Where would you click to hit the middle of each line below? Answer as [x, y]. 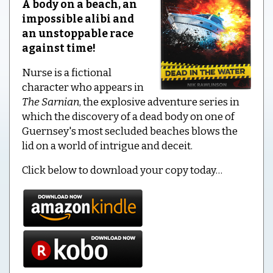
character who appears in [83, 87]
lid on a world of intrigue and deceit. [107, 146]
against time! [59, 48]
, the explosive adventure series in [159, 102]
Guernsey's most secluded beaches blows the [130, 131]
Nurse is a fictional [67, 73]
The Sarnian [51, 102]
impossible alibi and [78, 19]
